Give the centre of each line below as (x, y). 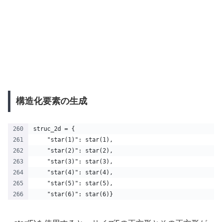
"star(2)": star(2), (73, 150)
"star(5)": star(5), (73, 183)
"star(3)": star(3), (73, 161)
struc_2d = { (54, 129)
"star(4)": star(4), (73, 172)
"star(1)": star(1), (73, 139)
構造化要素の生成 (51, 101)
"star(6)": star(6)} (73, 194)
